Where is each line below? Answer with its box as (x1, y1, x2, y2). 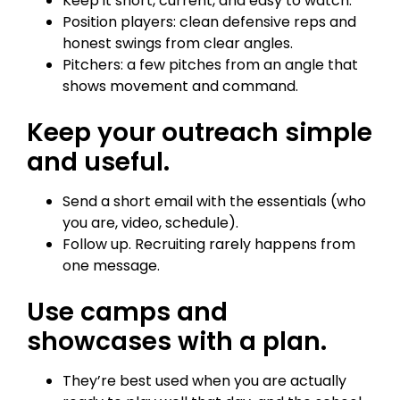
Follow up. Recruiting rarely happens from (62, 234, 355, 255)
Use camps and (27, 295, 228, 330)
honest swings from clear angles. (62, 33, 293, 54)
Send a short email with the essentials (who (62, 191, 366, 212)
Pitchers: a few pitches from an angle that (62, 54, 358, 76)
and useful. (27, 145, 170, 180)
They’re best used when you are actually (62, 371, 346, 392)
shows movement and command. (62, 76, 298, 97)
